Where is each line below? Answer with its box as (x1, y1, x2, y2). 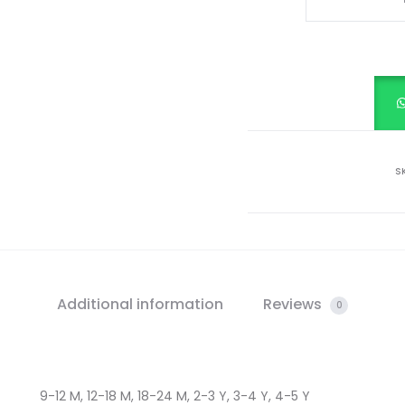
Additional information (57, 294, 223, 315)
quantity (319, 53, 372, 71)
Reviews (263, 294, 325, 315)
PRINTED (319, 3, 368, 21)
